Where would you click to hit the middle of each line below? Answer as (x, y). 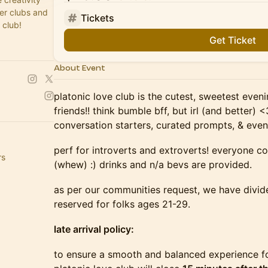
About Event (80, 68)
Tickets (98, 18)
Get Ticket (233, 40)
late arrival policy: (94, 229)
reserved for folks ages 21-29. (122, 204)
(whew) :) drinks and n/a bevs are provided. (153, 165)
